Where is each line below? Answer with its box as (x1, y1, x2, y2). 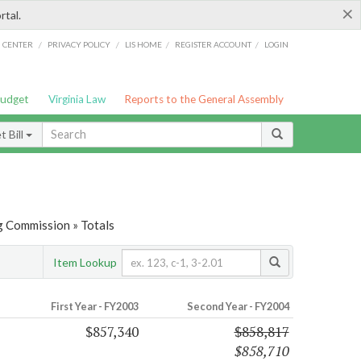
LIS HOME (125, 39, 163, 49)
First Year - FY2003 (50, 300, 139, 313)
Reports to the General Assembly (124, 93, 284, 106)
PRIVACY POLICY (47, 39, 110, 49)
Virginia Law (48, 93, 106, 106)
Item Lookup (53, 255, 117, 269)
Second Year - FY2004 (186, 300, 289, 313)
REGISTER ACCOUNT (175, 39, 252, 49)
